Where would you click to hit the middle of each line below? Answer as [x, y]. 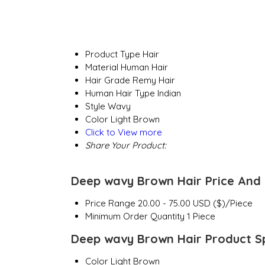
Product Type [112, 54]
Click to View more [123, 132]
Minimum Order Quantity [135, 216]
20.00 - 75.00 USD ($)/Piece [195, 203]
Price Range [110, 203]
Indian [169, 93]
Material [101, 67]
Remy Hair [153, 80]
